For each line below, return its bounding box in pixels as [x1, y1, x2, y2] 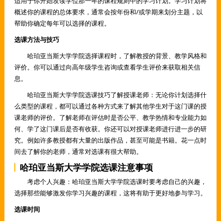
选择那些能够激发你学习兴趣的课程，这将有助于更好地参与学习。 [14, 188, 207, 198]
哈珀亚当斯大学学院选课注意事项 [19, 161, 153, 174]
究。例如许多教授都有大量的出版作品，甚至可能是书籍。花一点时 [14, 136, 207, 145]
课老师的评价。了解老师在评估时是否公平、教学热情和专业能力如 [14, 113, 207, 122]
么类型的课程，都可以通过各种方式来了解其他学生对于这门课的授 [14, 102, 207, 111]
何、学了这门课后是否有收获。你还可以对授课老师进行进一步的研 [14, 124, 207, 134]
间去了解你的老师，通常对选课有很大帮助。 [14, 147, 143, 156]
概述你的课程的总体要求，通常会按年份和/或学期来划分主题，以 [14, 7, 203, 17]
